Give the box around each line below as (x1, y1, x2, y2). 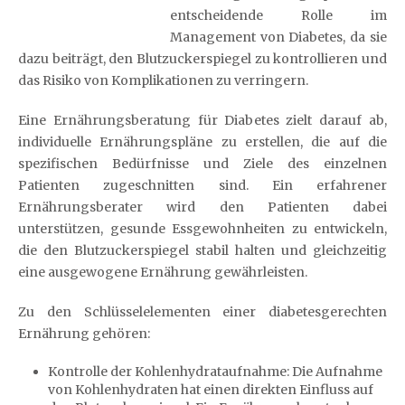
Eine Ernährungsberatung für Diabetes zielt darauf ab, (18, 112, 387, 128)
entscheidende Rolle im (169, 7, 387, 24)
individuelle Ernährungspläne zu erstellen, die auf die (18, 134, 387, 150)
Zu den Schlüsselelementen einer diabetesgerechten (18, 304, 387, 320)
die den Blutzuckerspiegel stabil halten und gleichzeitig (18, 242, 387, 259)
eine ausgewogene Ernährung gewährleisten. (18, 264, 307, 280)
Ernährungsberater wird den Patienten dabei (18, 199, 387, 215)
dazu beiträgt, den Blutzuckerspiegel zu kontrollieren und (18, 51, 387, 67)
